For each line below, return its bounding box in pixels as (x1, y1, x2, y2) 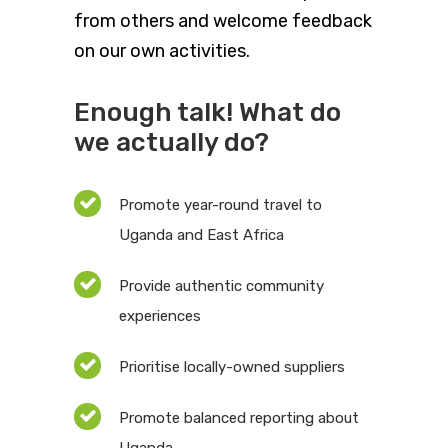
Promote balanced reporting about (119, 409, 359, 428)
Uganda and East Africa (119, 226, 284, 245)
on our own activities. (74, 40, 250, 63)
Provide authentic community (119, 277, 324, 296)
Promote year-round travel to (119, 196, 322, 215)
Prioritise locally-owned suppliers (119, 358, 345, 377)
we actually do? (74, 127, 269, 159)
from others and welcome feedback (74, 10, 372, 33)
